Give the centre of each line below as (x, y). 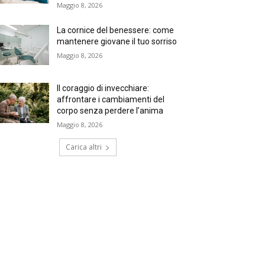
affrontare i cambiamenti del (111, 100)
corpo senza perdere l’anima (110, 111)
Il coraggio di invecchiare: (103, 88)
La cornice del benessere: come (116, 30)
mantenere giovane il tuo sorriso (117, 42)
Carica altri (83, 147)
